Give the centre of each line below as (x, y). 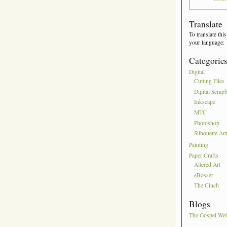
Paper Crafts (204, 156)
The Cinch (207, 185)
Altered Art (207, 165)
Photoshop (207, 123)
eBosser (204, 175)
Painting (199, 145)
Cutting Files (210, 81)
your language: (207, 42)
